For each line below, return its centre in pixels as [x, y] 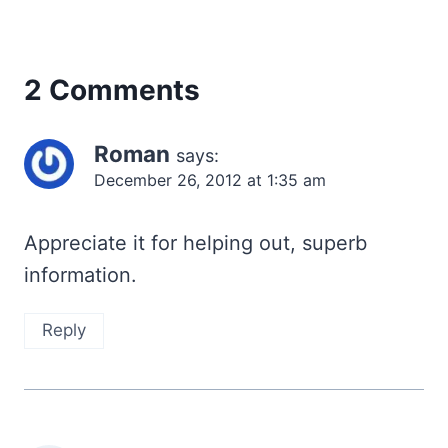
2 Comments [112, 89]
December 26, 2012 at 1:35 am [210, 179]
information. [80, 274]
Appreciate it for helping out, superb [195, 242]
